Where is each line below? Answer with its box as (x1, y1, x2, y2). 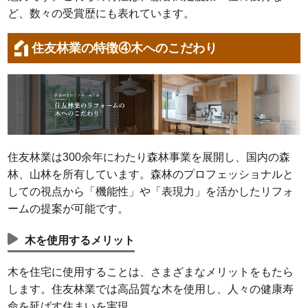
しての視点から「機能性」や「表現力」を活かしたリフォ (8, 186, 294, 198)
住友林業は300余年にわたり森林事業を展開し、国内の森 (8, 151, 291, 164)
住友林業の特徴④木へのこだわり (32, 41, 218, 56)
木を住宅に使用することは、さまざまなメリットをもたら (8, 266, 294, 278)
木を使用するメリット (25, 234, 135, 247)
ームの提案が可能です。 (8, 203, 129, 215)
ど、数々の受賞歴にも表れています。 (8, 8, 195, 20)
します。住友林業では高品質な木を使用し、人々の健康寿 (8, 283, 294, 296)
